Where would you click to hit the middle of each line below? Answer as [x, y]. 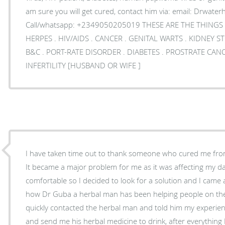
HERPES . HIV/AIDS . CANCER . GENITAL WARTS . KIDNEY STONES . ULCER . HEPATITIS [75, 38]
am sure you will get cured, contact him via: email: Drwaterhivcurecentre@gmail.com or [99, 11]
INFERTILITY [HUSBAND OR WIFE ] [83, 65]
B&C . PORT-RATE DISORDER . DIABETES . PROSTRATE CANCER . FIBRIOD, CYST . [34, 51]
